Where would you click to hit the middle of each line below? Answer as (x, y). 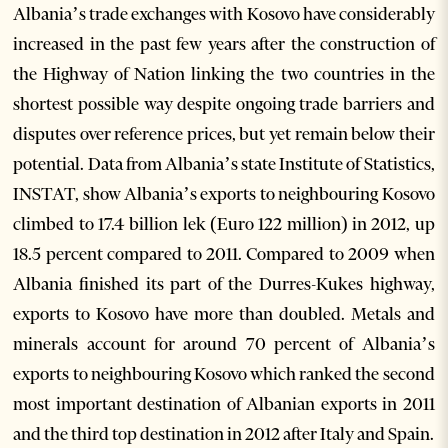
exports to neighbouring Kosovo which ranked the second (224, 374)
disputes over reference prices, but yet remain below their (224, 134)
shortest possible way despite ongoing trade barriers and (224, 104)
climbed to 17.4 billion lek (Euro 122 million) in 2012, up (224, 224)
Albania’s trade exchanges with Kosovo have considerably (224, 14)
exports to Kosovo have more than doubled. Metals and (224, 314)
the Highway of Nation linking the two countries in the (224, 74)
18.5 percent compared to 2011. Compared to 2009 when (224, 254)
